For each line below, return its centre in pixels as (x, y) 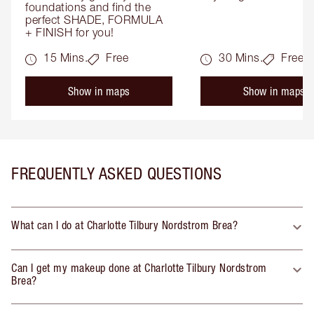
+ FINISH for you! (70, 32)
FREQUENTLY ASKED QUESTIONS (116, 173)
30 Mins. (241, 57)
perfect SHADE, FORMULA (94, 19)
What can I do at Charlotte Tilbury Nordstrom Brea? (124, 225)
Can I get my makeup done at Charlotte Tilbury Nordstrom (139, 267)
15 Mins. (66, 57)
